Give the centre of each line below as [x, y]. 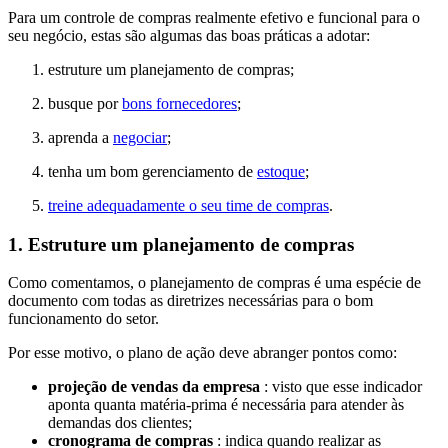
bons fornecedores [179, 103]
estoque [281, 171]
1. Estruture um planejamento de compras [181, 244]
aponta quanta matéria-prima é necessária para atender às [226, 405]
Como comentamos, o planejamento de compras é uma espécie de [214, 283]
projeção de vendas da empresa [154, 387]
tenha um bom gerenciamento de [152, 171]
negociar [140, 137]
